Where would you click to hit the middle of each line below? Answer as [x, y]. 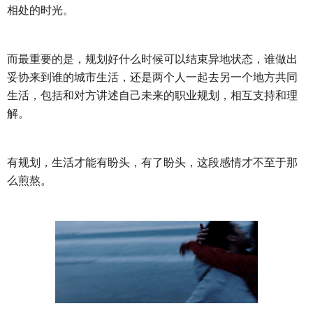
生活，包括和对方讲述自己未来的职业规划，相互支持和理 [152, 95]
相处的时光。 [41, 10]
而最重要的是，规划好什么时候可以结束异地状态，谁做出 [152, 59]
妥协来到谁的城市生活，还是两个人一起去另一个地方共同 [152, 77]
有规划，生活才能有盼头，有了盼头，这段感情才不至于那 [152, 162]
